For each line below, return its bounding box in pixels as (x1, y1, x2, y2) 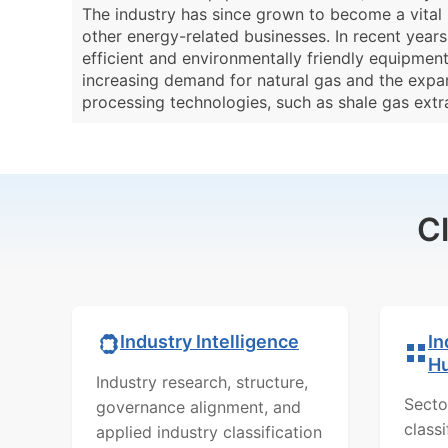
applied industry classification (96, 421, 322, 442)
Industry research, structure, (96, 371, 308, 392)
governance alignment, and (96, 396, 301, 417)
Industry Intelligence (120, 331, 299, 353)
